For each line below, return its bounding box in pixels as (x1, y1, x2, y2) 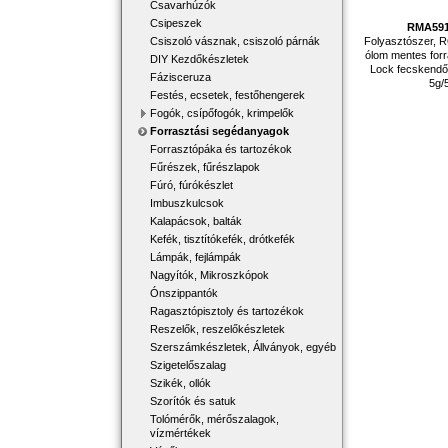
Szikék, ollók (150, 377, 211, 389)
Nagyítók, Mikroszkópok (150, 269, 269, 281)
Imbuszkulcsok (150, 197, 224, 209)
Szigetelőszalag (150, 359, 226, 371)
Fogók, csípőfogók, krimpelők (150, 107, 294, 119)
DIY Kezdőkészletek (150, 53, 249, 65)
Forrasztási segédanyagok (150, 125, 289, 137)
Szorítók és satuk (150, 395, 236, 407)
